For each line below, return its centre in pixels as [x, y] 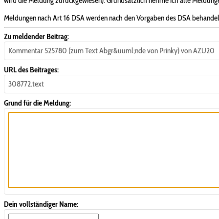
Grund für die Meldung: [37, 103]
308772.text [26, 84]
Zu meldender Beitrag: [36, 36]
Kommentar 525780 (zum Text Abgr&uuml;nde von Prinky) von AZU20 [111, 50]
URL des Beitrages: [31, 69]
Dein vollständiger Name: [41, 204]
